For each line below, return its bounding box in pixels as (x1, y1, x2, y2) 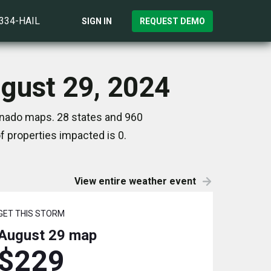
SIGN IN (82, 16, 112, 26)
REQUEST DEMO (140, 16, 205, 26)
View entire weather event (74, 175, 196, 187)
